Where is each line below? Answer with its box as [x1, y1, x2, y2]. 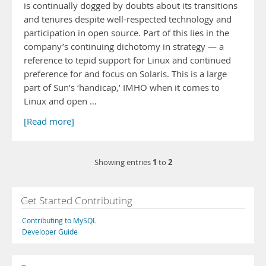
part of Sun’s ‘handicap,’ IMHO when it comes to [24, 82, 220, 93]
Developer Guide [22, 227, 78, 236]
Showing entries [94, 157, 153, 167]
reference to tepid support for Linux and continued [24, 55, 231, 66]
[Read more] [24, 116, 74, 127]
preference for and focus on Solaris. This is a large [24, 68, 227, 80]
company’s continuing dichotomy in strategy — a [24, 41, 224, 52]
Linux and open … [24, 96, 97, 107]
